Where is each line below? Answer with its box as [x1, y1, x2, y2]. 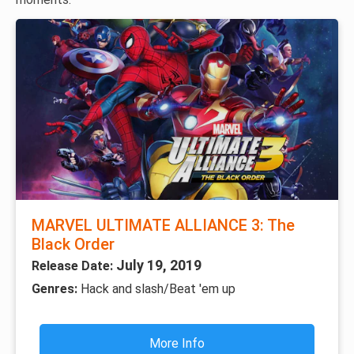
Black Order [32, 235, 115, 254]
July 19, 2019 [116, 257, 201, 274]
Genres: [32, 281, 81, 297]
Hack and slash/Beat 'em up [81, 281, 235, 297]
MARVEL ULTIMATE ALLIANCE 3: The [32, 216, 295, 235]
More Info [149, 336, 205, 352]
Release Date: [32, 258, 116, 274]
